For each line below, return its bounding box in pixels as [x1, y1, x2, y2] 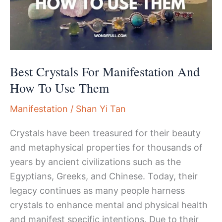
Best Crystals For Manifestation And [10, 62, 200, 80]
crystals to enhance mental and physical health [10, 200, 208, 211]
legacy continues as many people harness [10, 185, 185, 196]
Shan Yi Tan [76, 103, 126, 114]
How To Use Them [10, 79, 109, 96]
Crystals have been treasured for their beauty [10, 128, 201, 139]
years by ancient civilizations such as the [10, 157, 181, 167]
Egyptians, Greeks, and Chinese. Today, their [10, 171, 198, 182]
